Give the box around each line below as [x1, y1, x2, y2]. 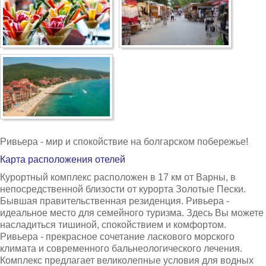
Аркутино [27, 36, 65, 46]
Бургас [27, 202, 55, 212]
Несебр [27, 12, 58, 22]
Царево [27, 83, 58, 93]
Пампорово [27, 249, 73, 259]
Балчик [27, 178, 57, 188]
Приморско [27, 131, 72, 141]
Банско [27, 226, 56, 236]
